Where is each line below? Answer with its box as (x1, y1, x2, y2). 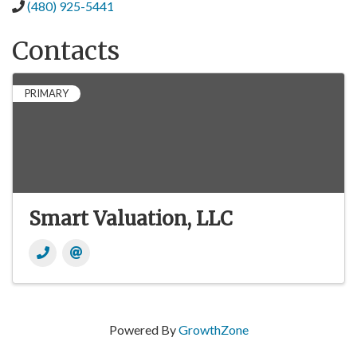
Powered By (108, 322, 178, 338)
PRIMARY (25, 87, 69, 100)
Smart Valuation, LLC (29, 206, 233, 232)
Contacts (12, 35, 120, 68)
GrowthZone (178, 322, 249, 338)
